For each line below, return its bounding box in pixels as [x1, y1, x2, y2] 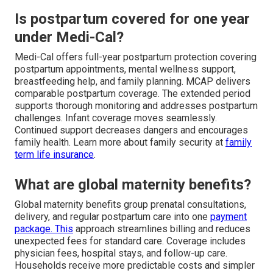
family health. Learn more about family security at [15, 136, 225, 149]
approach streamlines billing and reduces [73, 223, 250, 235]
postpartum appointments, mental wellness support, [15, 63, 236, 76]
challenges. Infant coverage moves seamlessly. [15, 112, 217, 124]
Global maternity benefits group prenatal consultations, [15, 199, 246, 211]
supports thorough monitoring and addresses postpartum [15, 100, 258, 112]
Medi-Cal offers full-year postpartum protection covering [15, 51, 257, 63]
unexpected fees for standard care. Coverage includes [15, 235, 246, 247]
